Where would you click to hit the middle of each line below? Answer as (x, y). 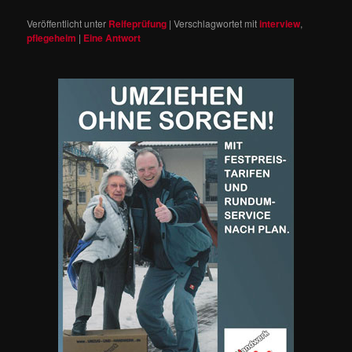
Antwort (122, 38)
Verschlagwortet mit (216, 24)
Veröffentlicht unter (67, 24)
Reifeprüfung (138, 24)
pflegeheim (52, 38)
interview (280, 24)
